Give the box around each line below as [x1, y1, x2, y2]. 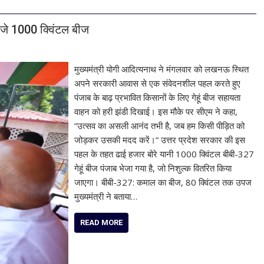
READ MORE [80, 218, 123, 227]
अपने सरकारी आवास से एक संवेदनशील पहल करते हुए [74, 77, 241, 89]
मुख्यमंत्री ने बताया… [74, 190, 138, 202]
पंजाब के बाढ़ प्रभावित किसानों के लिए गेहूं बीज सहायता [74, 91, 241, 103]
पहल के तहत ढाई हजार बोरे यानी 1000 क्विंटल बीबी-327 [74, 148, 255, 160]
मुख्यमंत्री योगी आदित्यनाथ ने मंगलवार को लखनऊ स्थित [74, 63, 249, 75]
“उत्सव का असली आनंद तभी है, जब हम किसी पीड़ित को [74, 120, 245, 131]
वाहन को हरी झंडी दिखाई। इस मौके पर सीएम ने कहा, [74, 105, 238, 117]
